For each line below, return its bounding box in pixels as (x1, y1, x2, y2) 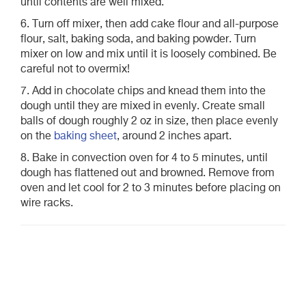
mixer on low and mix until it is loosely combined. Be (20, 48, 277, 60)
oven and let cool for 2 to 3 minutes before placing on (20, 182, 281, 194)
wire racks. (20, 197, 73, 209)
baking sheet (54, 130, 117, 142)
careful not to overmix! (20, 64, 130, 75)
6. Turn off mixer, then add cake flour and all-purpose (20, 18, 279, 30)
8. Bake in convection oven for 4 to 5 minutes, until (20, 152, 268, 164)
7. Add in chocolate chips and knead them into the (20, 85, 266, 97)
